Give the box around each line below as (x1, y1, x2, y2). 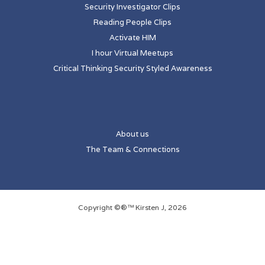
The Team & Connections (85, 144, 180, 155)
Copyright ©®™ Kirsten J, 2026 (78, 203, 187, 212)
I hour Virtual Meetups (92, 48, 173, 59)
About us (116, 129, 149, 140)
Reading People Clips (93, 17, 172, 28)
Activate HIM (109, 33, 156, 43)
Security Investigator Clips (85, 2, 180, 12)
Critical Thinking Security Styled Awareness (53, 63, 212, 74)
